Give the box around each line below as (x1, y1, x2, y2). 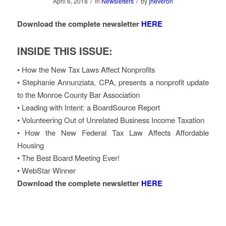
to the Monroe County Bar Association (17, 89, 140, 100)
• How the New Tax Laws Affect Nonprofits (17, 64, 155, 75)
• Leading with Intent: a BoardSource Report (17, 101, 160, 112)
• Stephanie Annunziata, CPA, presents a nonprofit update (17, 76, 209, 87)
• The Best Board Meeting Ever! (17, 152, 120, 163)
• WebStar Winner (17, 164, 76, 176)
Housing (17, 139, 44, 150)
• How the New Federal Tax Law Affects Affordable (17, 127, 209, 138)
